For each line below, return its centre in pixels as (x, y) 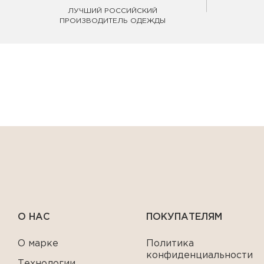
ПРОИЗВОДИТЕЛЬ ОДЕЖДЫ (112, 21)
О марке (38, 244)
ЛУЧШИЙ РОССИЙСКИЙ (112, 11)
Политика (170, 244)
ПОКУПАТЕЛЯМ (184, 217)
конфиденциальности (200, 255)
